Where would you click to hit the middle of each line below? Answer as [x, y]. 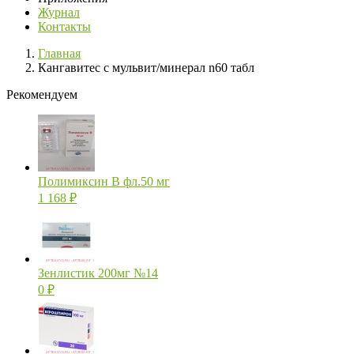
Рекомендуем [42, 95]
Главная [59, 54]
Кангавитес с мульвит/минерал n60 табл [146, 68]
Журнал [59, 13]
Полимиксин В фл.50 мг [104, 182]
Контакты [64, 27]
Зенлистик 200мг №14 [98, 273]
